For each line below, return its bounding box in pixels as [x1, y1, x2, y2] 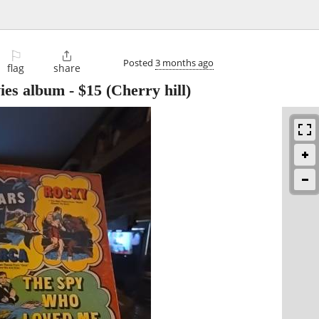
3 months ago [155, 56, 214, 69]
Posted [123, 56, 155, 69]
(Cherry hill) [102, 81, 191, 100]
